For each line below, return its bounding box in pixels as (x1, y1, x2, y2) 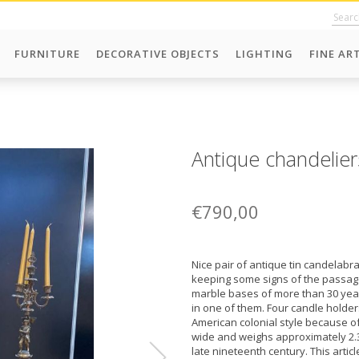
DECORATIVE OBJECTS (96, 46, 220, 61)
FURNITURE (14, 46, 80, 61)
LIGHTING (236, 46, 293, 61)
